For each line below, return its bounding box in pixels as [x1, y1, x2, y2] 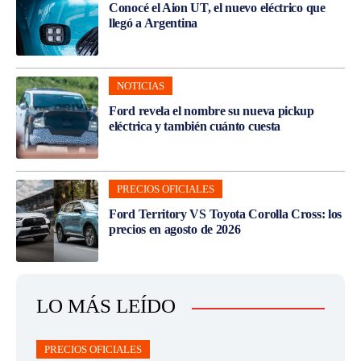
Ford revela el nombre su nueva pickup [109, 104, 314, 118]
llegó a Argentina [109, 16, 197, 31]
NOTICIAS [117, 80, 164, 93]
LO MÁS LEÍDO [36, 295, 176, 317]
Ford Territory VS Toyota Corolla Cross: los [109, 207, 342, 222]
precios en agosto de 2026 [109, 222, 241, 237]
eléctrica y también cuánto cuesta [109, 119, 281, 134]
